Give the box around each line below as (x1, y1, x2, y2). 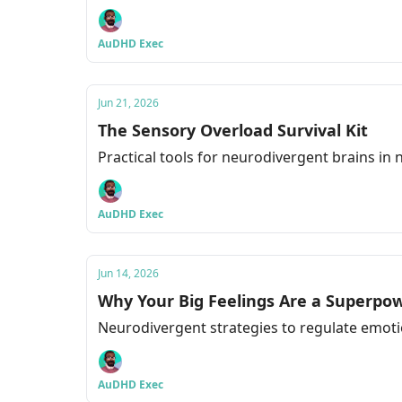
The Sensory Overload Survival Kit (98, 119, 368, 141)
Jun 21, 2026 (98, 95, 159, 110)
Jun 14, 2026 (98, 266, 159, 281)
